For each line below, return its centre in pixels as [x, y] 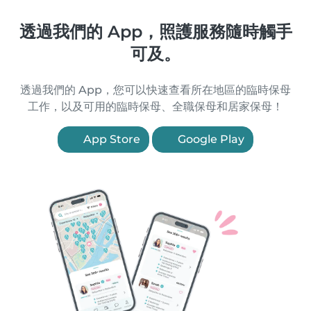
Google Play [210, 139]
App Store [110, 139]
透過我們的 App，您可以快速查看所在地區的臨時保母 [155, 90]
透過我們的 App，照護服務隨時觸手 [155, 32]
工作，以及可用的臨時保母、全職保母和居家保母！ [155, 107]
